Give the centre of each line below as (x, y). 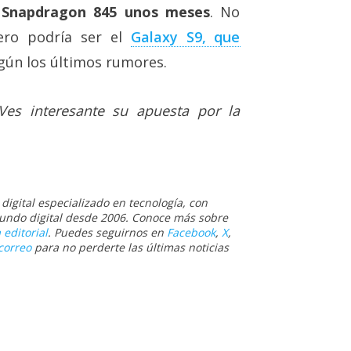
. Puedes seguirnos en (107, 233)
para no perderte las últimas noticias (130, 248)
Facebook (191, 233)
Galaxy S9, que (185, 37)
